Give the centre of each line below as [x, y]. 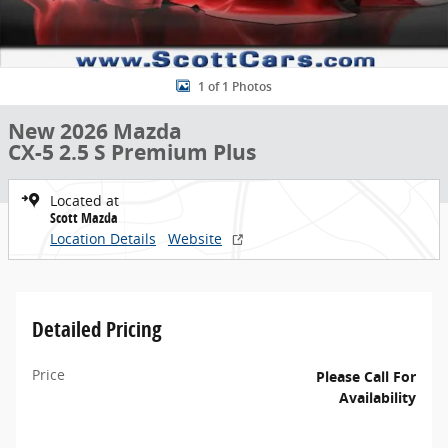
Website [195, 238]
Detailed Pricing [97, 329]
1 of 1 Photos [235, 86]
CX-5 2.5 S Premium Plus [132, 152]
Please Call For [366, 376]
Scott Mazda [84, 217]
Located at [84, 200]
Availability [377, 397]
